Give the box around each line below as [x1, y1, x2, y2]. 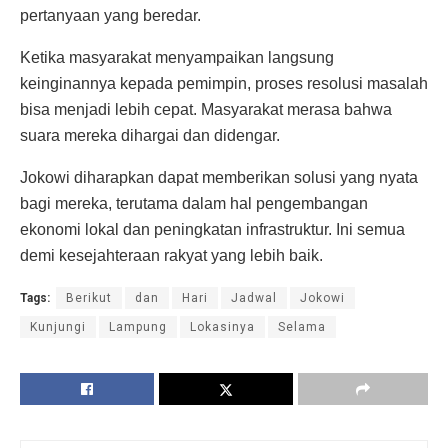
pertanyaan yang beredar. [20, 7, 201, 25]
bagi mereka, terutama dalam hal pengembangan [20, 195, 368, 213]
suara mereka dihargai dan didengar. [20, 127, 280, 145]
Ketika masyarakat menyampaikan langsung [20, 49, 334, 67]
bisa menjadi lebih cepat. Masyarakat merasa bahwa [20, 101, 392, 119]
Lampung [109, 320, 167, 335]
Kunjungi [30, 320, 86, 335]
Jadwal [231, 291, 277, 306]
